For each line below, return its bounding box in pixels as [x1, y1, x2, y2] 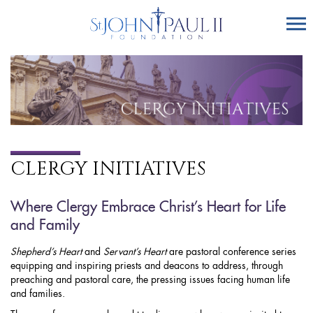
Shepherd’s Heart [10, 248, 82, 257]
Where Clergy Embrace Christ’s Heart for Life [10, 201, 286, 215]
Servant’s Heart [103, 248, 166, 257]
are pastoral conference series [166, 248, 296, 257]
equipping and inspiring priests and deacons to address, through [10, 262, 283, 271]
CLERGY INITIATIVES [10, 156, 206, 182]
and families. [10, 290, 65, 299]
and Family [10, 219, 80, 233]
